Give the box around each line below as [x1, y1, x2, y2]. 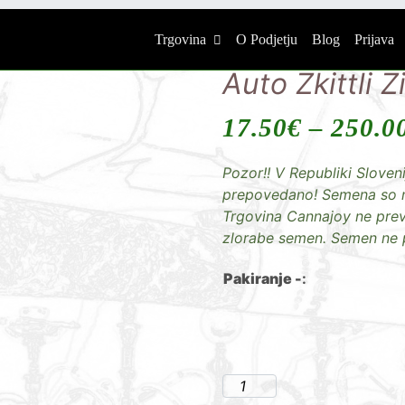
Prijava [354, 31, 395, 47]
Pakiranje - [223, 269, 302, 287]
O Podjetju [236, 31, 298, 47]
